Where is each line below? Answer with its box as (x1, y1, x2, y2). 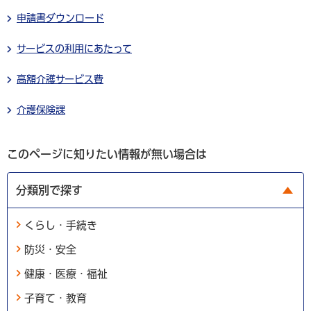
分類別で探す (16, 184, 83, 196)
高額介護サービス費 (17, 74, 103, 84)
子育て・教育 (24, 292, 87, 303)
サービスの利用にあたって (17, 43, 132, 53)
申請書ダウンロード (17, 12, 104, 23)
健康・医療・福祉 (24, 268, 108, 279)
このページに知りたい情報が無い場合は (7, 148, 207, 160)
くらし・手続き (24, 219, 97, 230)
